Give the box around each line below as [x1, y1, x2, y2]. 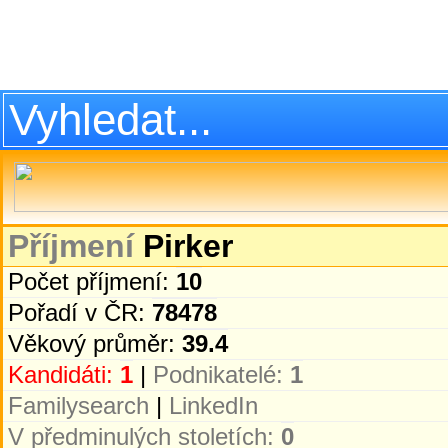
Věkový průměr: [8, 330, 182, 357]
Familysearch [8, 392, 149, 419]
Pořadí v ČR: [8, 299, 152, 326]
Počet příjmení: [8, 268, 176, 295]
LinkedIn [169, 392, 258, 419]
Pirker [134, 228, 233, 264]
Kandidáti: [8, 361, 120, 388]
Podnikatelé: [153, 361, 290, 388]
